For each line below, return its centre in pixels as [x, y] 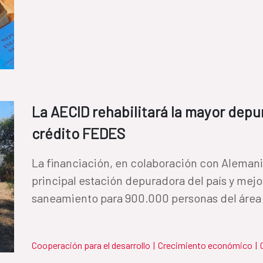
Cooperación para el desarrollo [91, 245]
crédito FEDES [78, 133]
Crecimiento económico [205, 245]
